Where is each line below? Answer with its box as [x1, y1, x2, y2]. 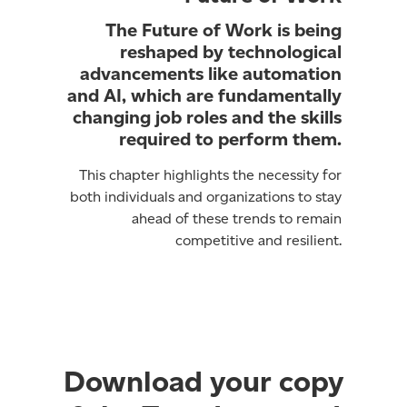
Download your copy [63, 363, 344, 400]
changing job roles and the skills [73, 106, 342, 129]
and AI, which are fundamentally [67, 84, 342, 107]
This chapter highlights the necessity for [79, 166, 342, 184]
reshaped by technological [120, 41, 342, 64]
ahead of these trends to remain [132, 210, 342, 228]
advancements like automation [80, 63, 342, 85]
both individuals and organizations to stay [70, 188, 342, 206]
